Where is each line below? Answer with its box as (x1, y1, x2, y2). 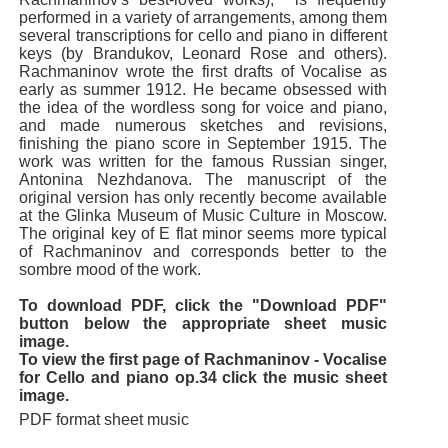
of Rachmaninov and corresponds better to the (19, 242, 387, 260)
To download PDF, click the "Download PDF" (19, 296, 387, 314)
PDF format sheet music (19, 410, 189, 428)
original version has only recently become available (19, 188, 387, 206)
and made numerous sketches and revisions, (19, 116, 387, 134)
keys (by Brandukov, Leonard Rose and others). (19, 44, 387, 62)
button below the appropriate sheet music (19, 314, 387, 332)
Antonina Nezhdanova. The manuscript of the (19, 170, 387, 188)
